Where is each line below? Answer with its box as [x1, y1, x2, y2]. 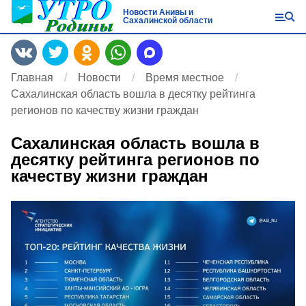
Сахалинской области [122, 16, 212, 25]
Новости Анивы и [122, 8, 193, 17]
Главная [11, 72, 53, 83]
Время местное [145, 72, 224, 83]
